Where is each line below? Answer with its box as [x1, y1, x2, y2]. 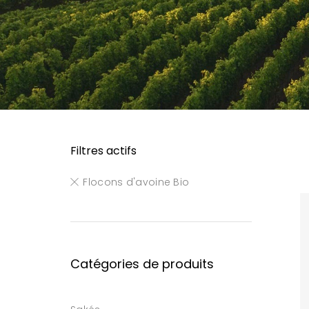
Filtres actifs [70, 143, 137, 159]
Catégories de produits [70, 255, 214, 272]
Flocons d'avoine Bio [83, 175, 190, 189]
